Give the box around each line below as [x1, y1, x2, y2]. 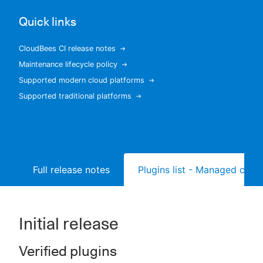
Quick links [19, 15, 76, 29]
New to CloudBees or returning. [66, 49, 207, 61]
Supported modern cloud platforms [19, 76, 144, 85]
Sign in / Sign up [100, 76, 173, 88]
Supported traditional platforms [19, 92, 131, 100]
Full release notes [33, 164, 110, 176]
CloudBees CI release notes [19, 44, 116, 53]
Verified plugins [19, 242, 117, 259]
